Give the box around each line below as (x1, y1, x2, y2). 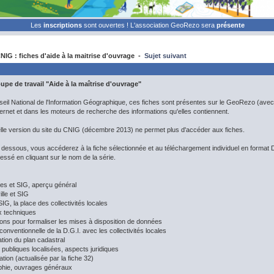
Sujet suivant (144, 52, 187, 59)
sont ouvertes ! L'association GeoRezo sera (84, 21, 217, 29)
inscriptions (43, 21, 84, 29)
